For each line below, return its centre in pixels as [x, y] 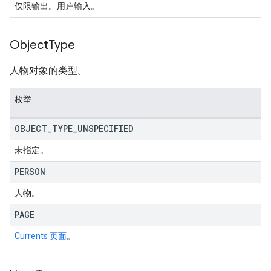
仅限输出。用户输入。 [57, 6]
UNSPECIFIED [106, 129]
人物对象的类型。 [48, 70]
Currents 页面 [41, 236]
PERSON [30, 171]
